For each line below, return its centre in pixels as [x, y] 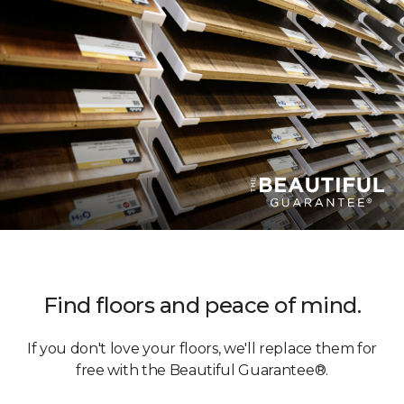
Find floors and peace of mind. [202, 305]
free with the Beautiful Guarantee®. [202, 370]
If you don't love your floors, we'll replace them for [202, 348]
